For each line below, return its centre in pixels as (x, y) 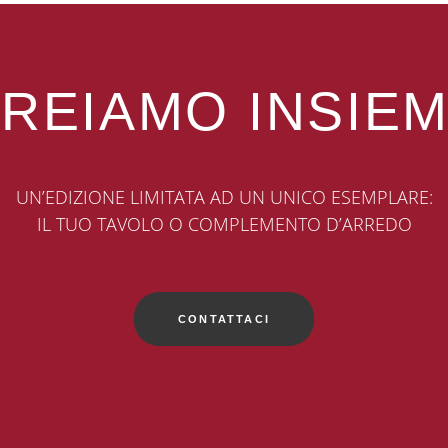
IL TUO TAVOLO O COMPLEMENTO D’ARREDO (224, 224)
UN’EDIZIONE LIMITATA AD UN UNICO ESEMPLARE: (224, 197)
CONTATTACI (224, 319)
